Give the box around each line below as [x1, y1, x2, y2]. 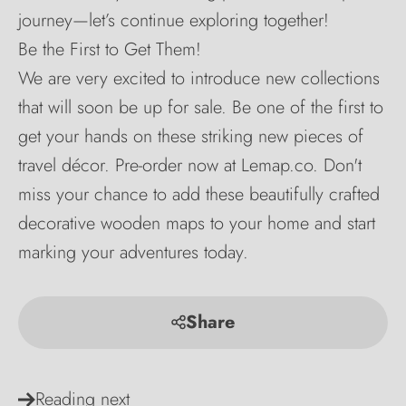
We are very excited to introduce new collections [18, 65, 380, 92]
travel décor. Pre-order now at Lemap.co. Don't [18, 152, 362, 179]
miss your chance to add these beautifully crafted [18, 181, 380, 208]
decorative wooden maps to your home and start [18, 210, 375, 237]
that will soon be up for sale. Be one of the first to [18, 94, 383, 121]
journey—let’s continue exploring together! [18, 7, 329, 34]
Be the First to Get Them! [18, 36, 201, 63]
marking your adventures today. [18, 239, 248, 266]
